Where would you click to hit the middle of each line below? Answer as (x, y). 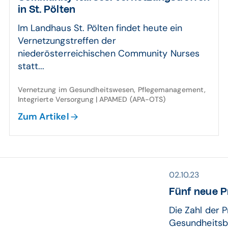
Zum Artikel (43, 117)
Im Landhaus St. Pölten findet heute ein (100, 28)
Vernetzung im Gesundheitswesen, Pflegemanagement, (112, 90)
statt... (31, 66)
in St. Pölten (46, 10)
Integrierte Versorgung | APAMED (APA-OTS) (92, 99)
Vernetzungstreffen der (67, 41)
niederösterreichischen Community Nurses (109, 53)
